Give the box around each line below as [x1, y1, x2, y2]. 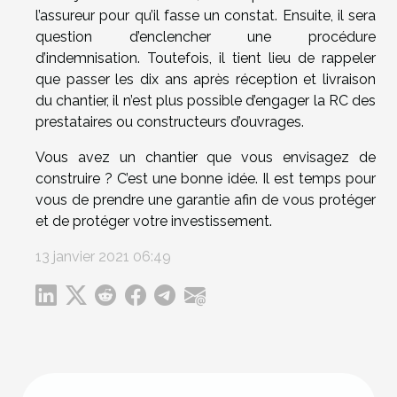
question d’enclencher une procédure [35, 28, 376, 46]
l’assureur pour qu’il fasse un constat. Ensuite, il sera [35, 7, 376, 25]
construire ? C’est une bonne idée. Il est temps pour [35, 170, 376, 188]
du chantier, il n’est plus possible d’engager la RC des [35, 92, 376, 110]
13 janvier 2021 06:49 [35, 248, 171, 266]
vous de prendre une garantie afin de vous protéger [35, 191, 376, 209]
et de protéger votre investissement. [35, 213, 272, 230]
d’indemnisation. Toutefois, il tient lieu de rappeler [35, 50, 376, 67]
